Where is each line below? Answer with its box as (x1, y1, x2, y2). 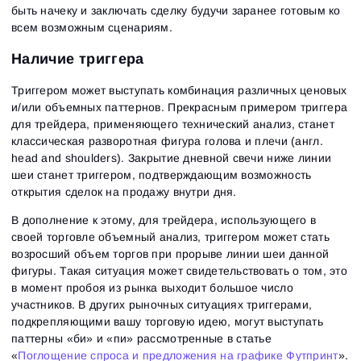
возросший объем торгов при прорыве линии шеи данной (11, 247, 330, 260)
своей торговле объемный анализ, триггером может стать (11, 230, 330, 243)
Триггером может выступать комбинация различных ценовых (11, 83, 347, 97)
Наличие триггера (11, 50, 144, 67)
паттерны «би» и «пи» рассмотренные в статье (11, 331, 272, 345)
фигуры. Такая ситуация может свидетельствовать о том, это (11, 263, 347, 277)
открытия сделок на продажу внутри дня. (11, 185, 237, 198)
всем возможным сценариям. (11, 20, 172, 34)
